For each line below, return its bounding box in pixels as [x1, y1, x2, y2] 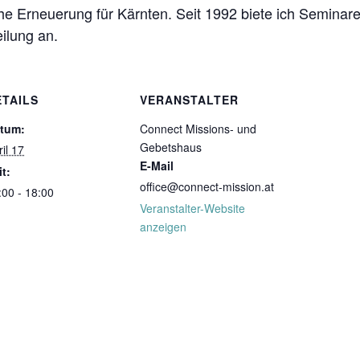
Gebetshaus [140, 139, 202, 155]
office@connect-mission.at [140, 178, 274, 194]
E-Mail [140, 157, 174, 174]
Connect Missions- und [140, 121, 256, 137]
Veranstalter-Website [140, 200, 245, 216]
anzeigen [140, 219, 186, 235]
